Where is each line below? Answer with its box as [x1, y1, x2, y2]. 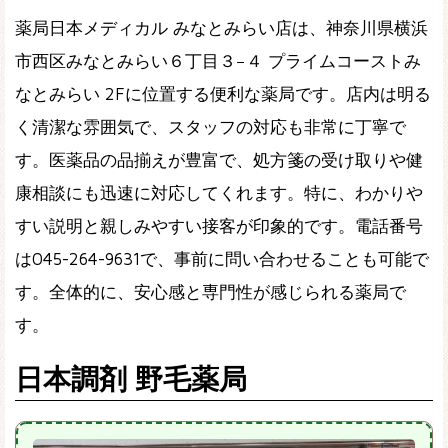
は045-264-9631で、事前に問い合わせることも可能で [15, 248, 429, 269]
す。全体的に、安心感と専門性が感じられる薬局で [15, 281, 406, 302]
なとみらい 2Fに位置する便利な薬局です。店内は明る [15, 83, 431, 104]
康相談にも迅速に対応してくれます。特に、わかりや [15, 182, 423, 203]
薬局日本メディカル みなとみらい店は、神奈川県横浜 [15, 17, 428, 38]
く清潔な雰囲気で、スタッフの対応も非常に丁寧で [15, 116, 406, 137]
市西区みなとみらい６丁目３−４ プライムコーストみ [15, 50, 421, 71]
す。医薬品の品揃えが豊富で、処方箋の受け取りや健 [15, 149, 423, 170]
